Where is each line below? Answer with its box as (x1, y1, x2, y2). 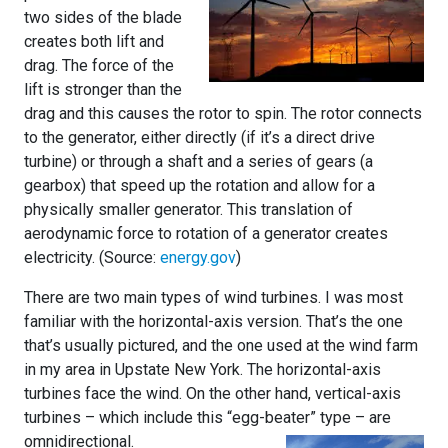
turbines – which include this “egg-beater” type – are (24, 407, 391, 427)
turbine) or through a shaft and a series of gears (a (24, 151, 373, 171)
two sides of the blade (24, 7, 182, 27)
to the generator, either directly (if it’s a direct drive (24, 127, 375, 147)
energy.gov (160, 247, 236, 267)
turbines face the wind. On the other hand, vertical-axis (24, 383, 401, 403)
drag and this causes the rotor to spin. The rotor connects (24, 103, 422, 123)
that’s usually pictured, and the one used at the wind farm (24, 335, 418, 355)
